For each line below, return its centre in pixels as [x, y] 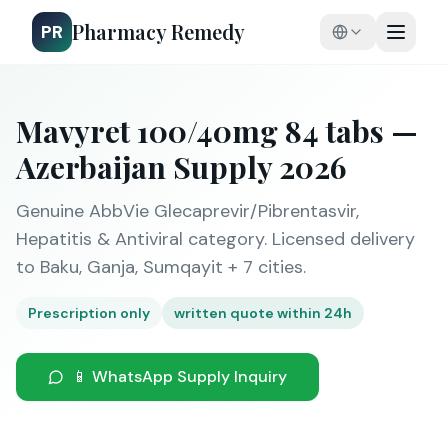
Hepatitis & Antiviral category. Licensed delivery [215, 239]
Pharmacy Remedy [158, 31]
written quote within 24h [263, 313]
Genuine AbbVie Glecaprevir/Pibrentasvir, [187, 211]
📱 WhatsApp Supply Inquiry [179, 376]
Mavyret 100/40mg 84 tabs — [217, 131]
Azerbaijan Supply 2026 [181, 167]
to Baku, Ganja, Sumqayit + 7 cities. [161, 267]
